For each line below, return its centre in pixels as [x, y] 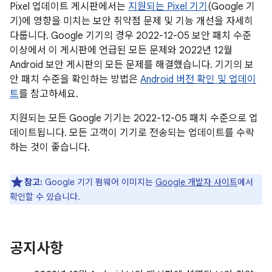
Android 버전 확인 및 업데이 [198, 80]
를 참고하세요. [49, 94]
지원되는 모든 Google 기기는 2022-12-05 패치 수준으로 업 [134, 118]
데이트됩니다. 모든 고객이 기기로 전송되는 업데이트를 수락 [132, 133]
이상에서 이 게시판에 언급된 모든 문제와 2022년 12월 [121, 50]
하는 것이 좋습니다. [50, 148]
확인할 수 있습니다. [45, 197]
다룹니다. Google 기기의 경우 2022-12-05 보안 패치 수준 [131, 36]
